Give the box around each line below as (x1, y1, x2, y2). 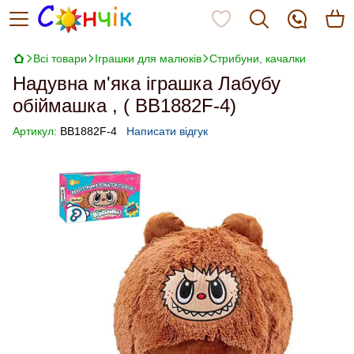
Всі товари (33, 52, 87, 65)
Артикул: (13, 125, 57, 137)
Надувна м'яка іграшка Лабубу (13, 73, 281, 94)
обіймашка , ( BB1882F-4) (13, 95, 236, 116)
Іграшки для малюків (95, 52, 201, 65)
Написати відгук (126, 125, 208, 137)
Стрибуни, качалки (209, 52, 306, 65)
